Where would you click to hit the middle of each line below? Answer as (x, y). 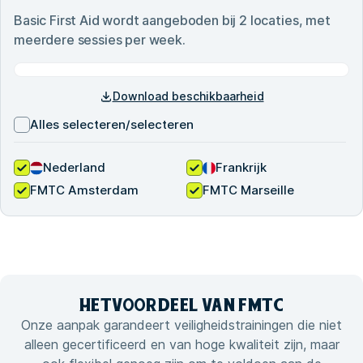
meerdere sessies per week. (100, 40)
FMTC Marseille (248, 190)
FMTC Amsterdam (84, 190)
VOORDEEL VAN (173, 305)
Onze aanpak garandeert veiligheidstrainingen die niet (181, 325)
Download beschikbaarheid (188, 96)
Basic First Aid (57, 21)
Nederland (74, 168)
